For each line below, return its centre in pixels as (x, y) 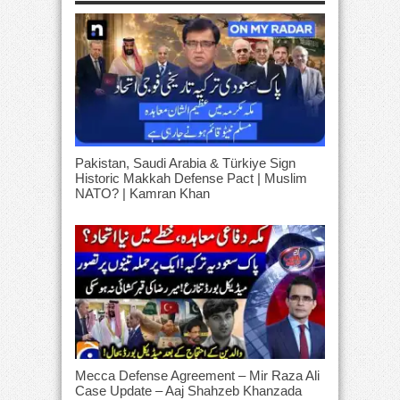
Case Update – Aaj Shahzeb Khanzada (188, 390)
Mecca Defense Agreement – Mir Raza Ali (197, 375)
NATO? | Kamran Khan (142, 194)
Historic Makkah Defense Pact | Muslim (191, 179)
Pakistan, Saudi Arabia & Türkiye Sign (185, 163)
